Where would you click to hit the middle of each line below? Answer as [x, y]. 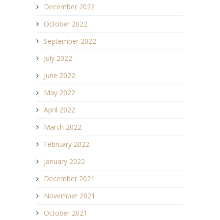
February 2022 [67, 144]
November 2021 [69, 195]
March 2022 [63, 127]
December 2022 [69, 6]
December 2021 [69, 178]
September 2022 [70, 41]
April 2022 [59, 110]
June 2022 [59, 75]
